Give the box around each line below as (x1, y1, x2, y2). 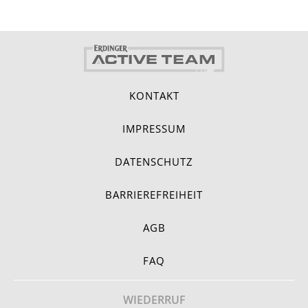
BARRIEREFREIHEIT (105, 188, 203, 201)
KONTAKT (129, 89, 179, 102)
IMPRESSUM (122, 122, 186, 135)
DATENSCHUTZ (115, 155, 193, 168)
